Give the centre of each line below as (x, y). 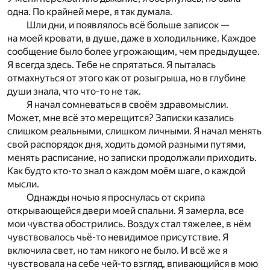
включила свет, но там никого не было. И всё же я (117, 250)
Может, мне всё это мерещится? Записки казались (121, 118)
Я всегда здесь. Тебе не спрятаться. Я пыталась (111, 64)
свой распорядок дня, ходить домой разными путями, (127, 144)
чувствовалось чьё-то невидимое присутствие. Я (118, 237)
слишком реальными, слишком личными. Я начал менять (134, 131)
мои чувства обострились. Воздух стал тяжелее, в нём (129, 224)
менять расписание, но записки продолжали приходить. (132, 157)
